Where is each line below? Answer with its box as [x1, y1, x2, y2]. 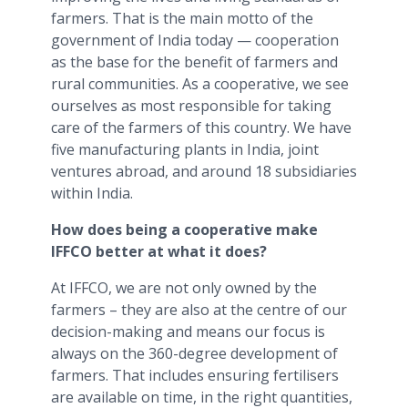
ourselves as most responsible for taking [51, 95, 331, 116]
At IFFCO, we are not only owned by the [51, 277, 317, 298]
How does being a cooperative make [51, 219, 318, 240]
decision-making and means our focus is [51, 321, 325, 342]
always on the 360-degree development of [51, 342, 338, 363]
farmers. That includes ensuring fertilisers [51, 364, 339, 385]
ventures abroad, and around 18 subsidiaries [51, 160, 357, 181]
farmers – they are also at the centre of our [51, 299, 347, 320]
